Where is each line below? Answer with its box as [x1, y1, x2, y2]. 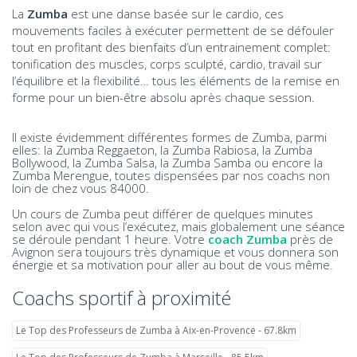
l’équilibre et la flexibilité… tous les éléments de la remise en [12, 72, 339, 88]
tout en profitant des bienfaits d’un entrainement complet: [12, 38, 331, 55]
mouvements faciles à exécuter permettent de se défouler [12, 22, 334, 38]
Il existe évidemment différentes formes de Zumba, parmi [12, 129, 327, 145]
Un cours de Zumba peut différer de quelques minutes [12, 206, 313, 222]
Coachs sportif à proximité [12, 284, 231, 311]
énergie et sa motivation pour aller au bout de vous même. [12, 257, 336, 273]
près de [287, 231, 333, 247]
